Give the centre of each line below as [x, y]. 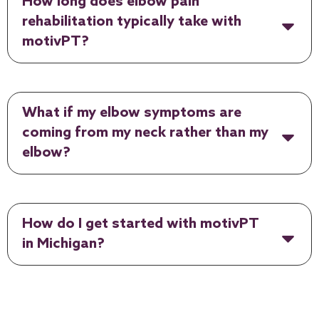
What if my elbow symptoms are [132, 113]
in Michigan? [63, 244]
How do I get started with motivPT [141, 224]
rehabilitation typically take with [132, 22]
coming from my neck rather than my [145, 133]
